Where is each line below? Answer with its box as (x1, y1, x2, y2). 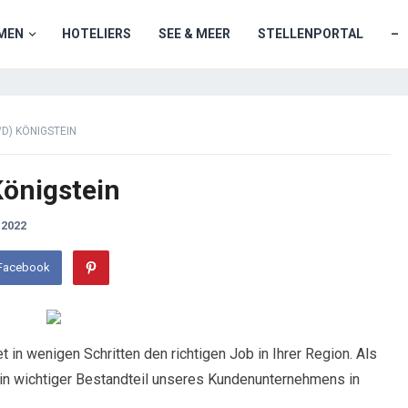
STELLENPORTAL (258, 26, 363, 41)
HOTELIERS (62, 26, 131, 41)
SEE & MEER (158, 26, 230, 41)
